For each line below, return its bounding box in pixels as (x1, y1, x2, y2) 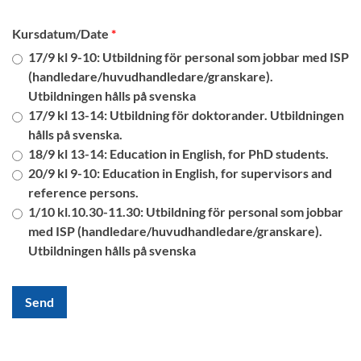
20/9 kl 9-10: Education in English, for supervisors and (28, 165, 332, 180)
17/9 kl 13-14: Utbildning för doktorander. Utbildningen (28, 107, 344, 122)
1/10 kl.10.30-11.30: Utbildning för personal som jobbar (28, 204, 343, 219)
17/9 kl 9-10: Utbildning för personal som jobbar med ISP (28, 49, 349, 64)
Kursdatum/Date (12, 26, 109, 41)
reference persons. (28, 185, 139, 200)
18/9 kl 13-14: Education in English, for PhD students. (28, 146, 329, 161)
